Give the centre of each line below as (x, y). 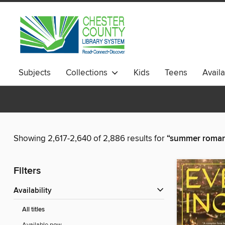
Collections (89, 73)
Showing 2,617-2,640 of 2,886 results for (90, 139)
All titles (33, 210)
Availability (35, 191)
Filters (27, 171)
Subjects (35, 73)
